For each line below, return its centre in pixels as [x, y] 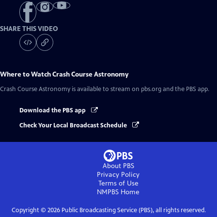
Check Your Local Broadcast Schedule [74, 125]
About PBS [118, 166]
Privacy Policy [118, 174]
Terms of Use [118, 183]
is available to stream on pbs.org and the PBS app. [140, 89]
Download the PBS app [53, 111]
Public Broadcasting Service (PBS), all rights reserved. [133, 210]
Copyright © [29, 210]
